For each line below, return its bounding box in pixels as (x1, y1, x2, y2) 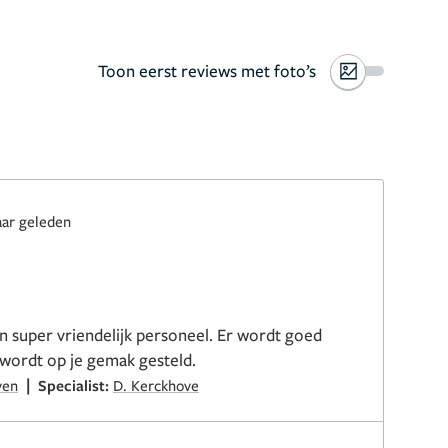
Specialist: (38, 375, 113, 395)
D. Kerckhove (113, 375, 199, 395)
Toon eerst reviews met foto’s (97, 59, 316, 82)
